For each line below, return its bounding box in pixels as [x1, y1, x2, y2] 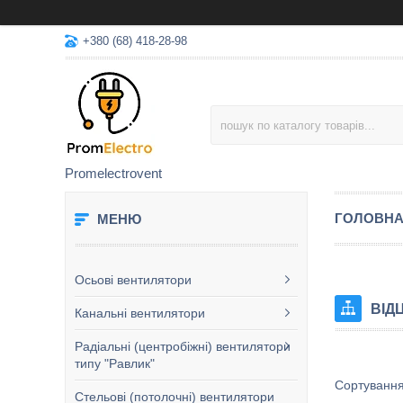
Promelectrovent [65, 166, 162, 181]
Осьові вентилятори [75, 273, 192, 287]
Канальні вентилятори [75, 306, 205, 320]
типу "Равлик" [75, 356, 155, 371]
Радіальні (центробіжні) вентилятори [75, 339, 291, 354]
